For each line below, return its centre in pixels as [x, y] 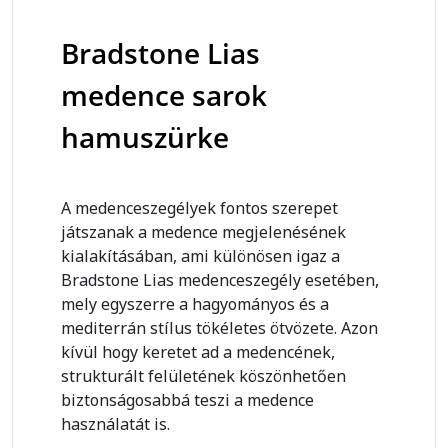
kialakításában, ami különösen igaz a [200, 256]
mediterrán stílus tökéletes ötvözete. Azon [219, 328]
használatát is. [115, 424]
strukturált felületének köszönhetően [203, 376]
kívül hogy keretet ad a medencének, [198, 352]
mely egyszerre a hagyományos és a [195, 304]
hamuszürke [145, 137]
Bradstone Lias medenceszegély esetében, [220, 280]
